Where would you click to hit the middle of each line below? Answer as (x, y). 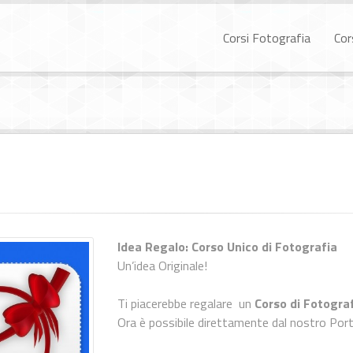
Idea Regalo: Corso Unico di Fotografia (228, 247)
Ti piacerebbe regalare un (185, 303)
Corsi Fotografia (267, 38)
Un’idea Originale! (163, 266)
